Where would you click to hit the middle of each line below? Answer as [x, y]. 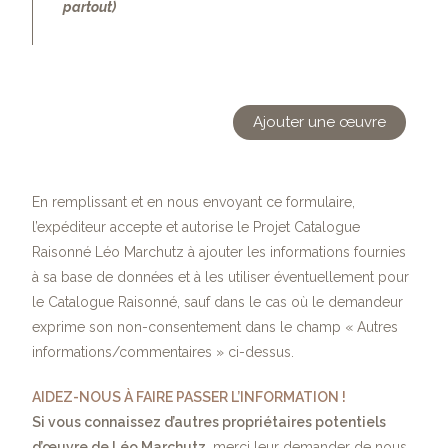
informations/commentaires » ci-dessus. [163, 351]
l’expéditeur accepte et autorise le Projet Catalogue [196, 226]
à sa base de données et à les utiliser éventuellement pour [221, 276]
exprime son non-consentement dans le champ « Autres [215, 326]
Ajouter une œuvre [319, 121]
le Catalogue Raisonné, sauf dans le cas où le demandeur [218, 301]
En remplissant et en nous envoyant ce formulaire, [194, 201]
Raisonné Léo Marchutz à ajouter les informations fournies [219, 251]
